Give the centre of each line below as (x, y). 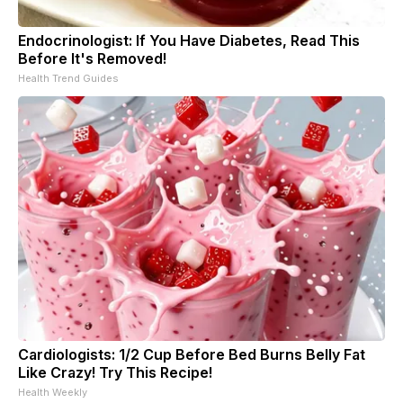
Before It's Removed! (92, 58)
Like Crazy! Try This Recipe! (115, 372)
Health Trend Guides (68, 78)
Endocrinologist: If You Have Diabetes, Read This (189, 40)
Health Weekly (53, 392)
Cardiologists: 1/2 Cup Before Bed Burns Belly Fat (192, 354)
